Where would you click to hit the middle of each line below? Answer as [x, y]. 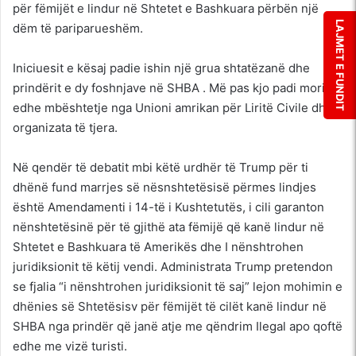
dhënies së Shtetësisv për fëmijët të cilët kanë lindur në [170, 306]
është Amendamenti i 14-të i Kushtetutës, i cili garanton [168, 207]
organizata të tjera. [65, 127]
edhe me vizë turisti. [70, 346]
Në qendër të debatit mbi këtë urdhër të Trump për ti [161, 167]
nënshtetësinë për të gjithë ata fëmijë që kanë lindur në [168, 226]
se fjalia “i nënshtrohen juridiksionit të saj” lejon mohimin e [178, 286]
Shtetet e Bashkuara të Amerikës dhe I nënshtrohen [158, 246]
